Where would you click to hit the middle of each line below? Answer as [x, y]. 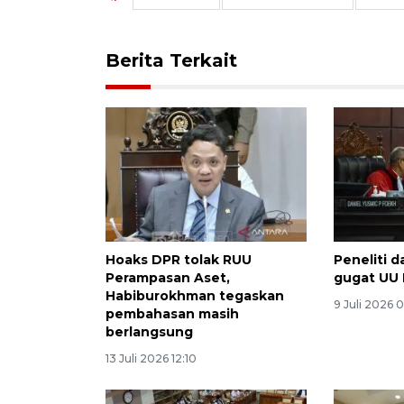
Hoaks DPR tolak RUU [179, 259]
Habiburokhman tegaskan [195, 295]
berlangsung [149, 331]
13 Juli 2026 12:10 [151, 358]
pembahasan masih [172, 313]
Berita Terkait [171, 60]
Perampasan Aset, [168, 277]
